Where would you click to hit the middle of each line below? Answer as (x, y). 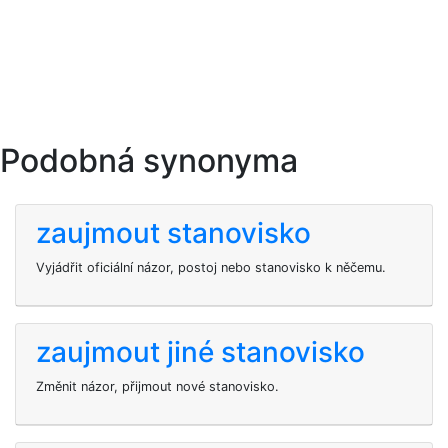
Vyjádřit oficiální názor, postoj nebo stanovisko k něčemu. (211, 267)
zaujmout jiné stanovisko (200, 352)
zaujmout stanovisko (173, 233)
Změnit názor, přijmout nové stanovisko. (157, 386)
